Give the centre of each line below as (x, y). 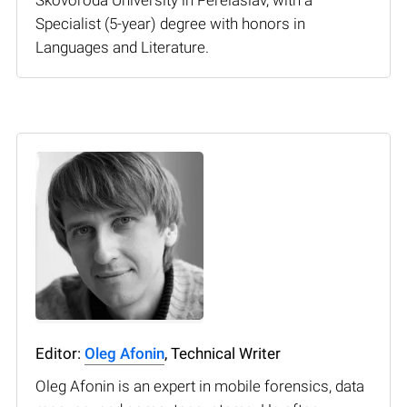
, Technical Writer (223, 353)
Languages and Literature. (122, 47)
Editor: (60, 353)
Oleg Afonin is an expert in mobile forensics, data (200, 386)
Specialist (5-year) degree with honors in (170, 23)
